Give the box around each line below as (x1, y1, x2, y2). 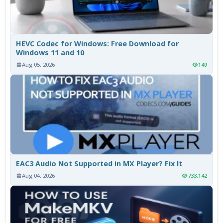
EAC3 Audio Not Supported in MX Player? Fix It (16, 159, 183, 169)
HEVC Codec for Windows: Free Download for (16, 38, 179, 48)
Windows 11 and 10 (16, 47, 85, 57)
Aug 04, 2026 (22, 172, 55, 180)
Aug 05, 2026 (22, 61, 55, 69)
